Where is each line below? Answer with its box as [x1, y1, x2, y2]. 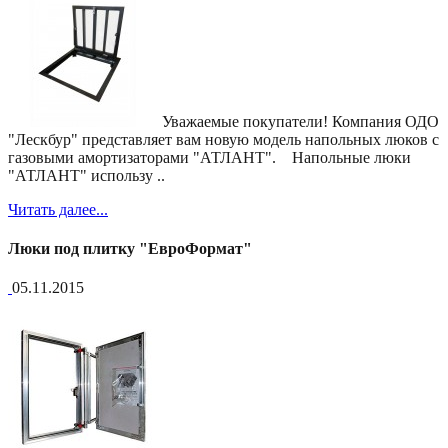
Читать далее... [8, 200, 108, 218]
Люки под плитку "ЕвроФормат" [8, 239, 252, 257]
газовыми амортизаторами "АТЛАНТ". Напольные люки [8, 148, 411, 166]
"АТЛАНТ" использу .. [8, 166, 165, 184]
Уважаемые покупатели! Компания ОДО [158, 112, 439, 130]
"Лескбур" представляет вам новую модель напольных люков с [8, 130, 439, 148]
